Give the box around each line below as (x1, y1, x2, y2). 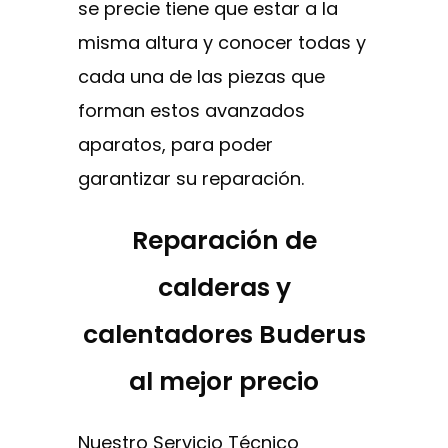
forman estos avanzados (78, 98, 305, 124)
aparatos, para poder (78, 132, 273, 158)
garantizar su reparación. (78, 166, 304, 192)
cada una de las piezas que (78, 64, 325, 90)
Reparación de (131, 223, 317, 259)
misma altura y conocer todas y (78, 30, 366, 56)
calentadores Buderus (82, 317, 366, 353)
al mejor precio (129, 364, 319, 400)
